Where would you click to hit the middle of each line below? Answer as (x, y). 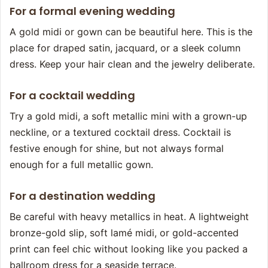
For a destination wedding (83, 196)
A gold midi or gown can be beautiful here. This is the (131, 32)
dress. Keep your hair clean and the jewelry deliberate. (132, 64)
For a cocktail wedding (72, 96)
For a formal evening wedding (92, 11)
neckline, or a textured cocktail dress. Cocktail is (120, 133)
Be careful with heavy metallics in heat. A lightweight (129, 217)
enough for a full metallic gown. (81, 165)
